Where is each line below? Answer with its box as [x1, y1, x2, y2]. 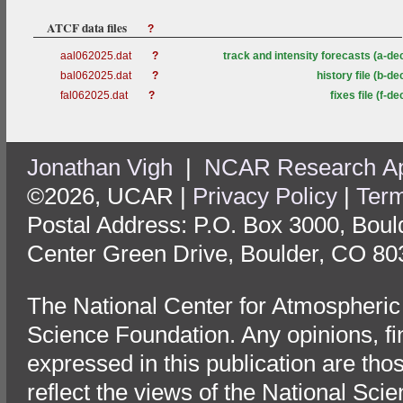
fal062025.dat [60, 89, 130, 102]
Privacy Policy [193, 184, 337, 209]
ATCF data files [47, 19, 130, 37]
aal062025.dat [60, 49, 134, 62]
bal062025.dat [60, 69, 134, 82]
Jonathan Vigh [27, 155, 173, 180]
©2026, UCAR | [27, 184, 193, 209]
